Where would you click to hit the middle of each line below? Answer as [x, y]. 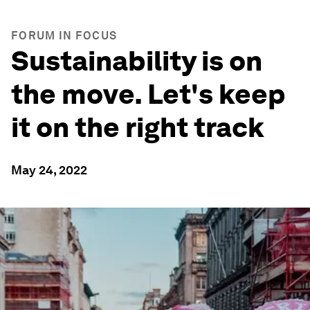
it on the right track [138, 127]
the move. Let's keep [148, 94]
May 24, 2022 [49, 170]
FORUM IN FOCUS [64, 36]
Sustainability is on [137, 61]
